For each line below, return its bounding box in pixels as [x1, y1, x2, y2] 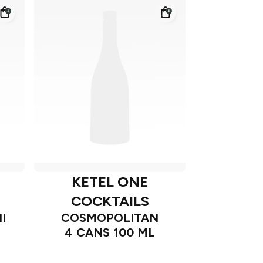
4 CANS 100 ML [65, 225, 155, 240]
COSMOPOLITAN [61, 211, 159, 225]
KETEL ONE [71, 173, 149, 191]
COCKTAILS [70, 193, 149, 210]
